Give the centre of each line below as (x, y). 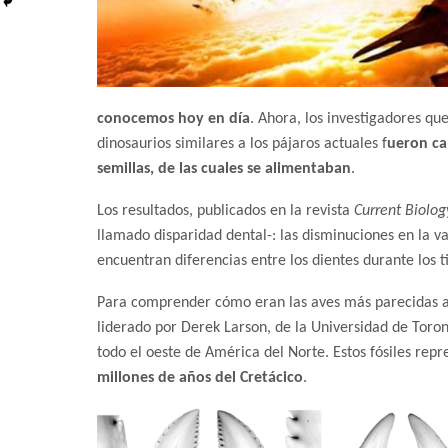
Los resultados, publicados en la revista (225, 211)
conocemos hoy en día (173, 119)
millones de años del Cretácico (200, 378)
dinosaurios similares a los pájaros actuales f (242, 144)
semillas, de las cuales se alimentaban (224, 169)
